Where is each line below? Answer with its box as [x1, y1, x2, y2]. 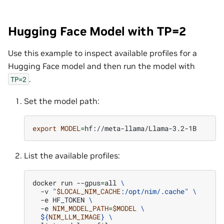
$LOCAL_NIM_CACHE [56, 186, 120, 196]
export [32, 123, 56, 133]
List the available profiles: [24, 150, 120, 160]
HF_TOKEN [52, 194, 84, 204]
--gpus [76, 177, 100, 187]
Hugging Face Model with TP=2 [8, 23, 186, 39]
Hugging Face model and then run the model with [8, 60, 195, 71]
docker [32, 177, 56, 187]
